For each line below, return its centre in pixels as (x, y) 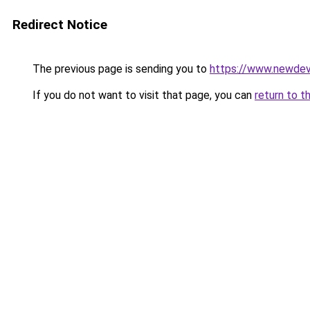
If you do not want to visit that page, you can (142, 95)
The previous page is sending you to (120, 69)
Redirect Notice (60, 25)
